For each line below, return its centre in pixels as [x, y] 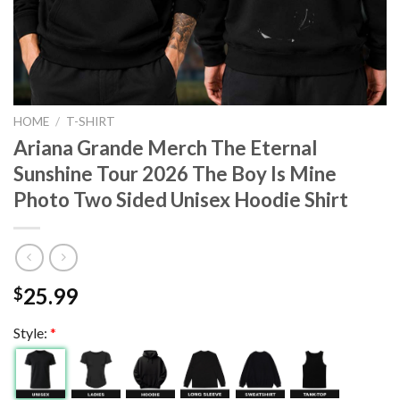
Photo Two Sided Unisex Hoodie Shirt [181, 199]
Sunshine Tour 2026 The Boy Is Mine [175, 173]
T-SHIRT [91, 121]
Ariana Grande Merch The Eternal [166, 147]
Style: [32, 333]
